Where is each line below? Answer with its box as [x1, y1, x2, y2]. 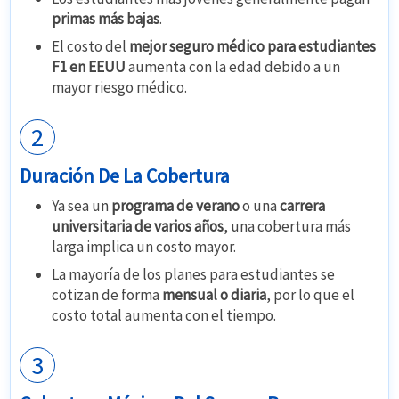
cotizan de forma [52, 285, 163, 305]
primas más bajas [52, 9, 160, 29]
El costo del [52, 37, 130, 57]
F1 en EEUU [52, 57, 126, 77]
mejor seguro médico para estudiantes [129, 37, 377, 57]
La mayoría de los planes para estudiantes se [52, 265, 336, 285]
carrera [280, 196, 326, 216]
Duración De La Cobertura [20, 163, 231, 189]
